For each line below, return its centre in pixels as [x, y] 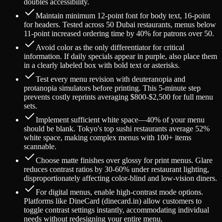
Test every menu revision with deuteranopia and [111, 79]
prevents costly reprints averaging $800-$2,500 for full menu [118, 97]
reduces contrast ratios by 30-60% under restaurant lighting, [116, 169]
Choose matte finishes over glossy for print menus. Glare [124, 160]
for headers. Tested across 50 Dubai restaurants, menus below [120, 24]
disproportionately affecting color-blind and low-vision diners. [120, 178]
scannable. [40, 146]
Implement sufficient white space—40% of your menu [120, 119]
